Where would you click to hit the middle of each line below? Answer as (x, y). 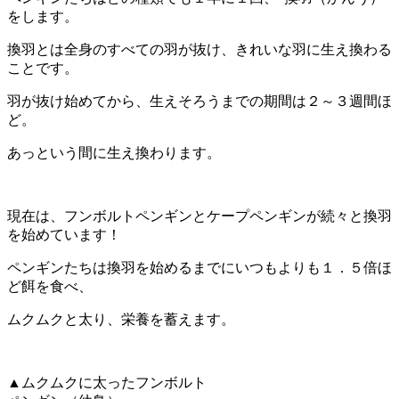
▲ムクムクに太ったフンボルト (107, 382)
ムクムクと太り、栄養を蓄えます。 (121, 319)
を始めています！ (64, 234)
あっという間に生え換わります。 (114, 152)
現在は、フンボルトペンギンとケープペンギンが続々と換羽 (199, 216)
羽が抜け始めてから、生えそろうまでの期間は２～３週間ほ (199, 101)
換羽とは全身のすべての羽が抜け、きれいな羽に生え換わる (199, 49)
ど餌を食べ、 (50, 286)
